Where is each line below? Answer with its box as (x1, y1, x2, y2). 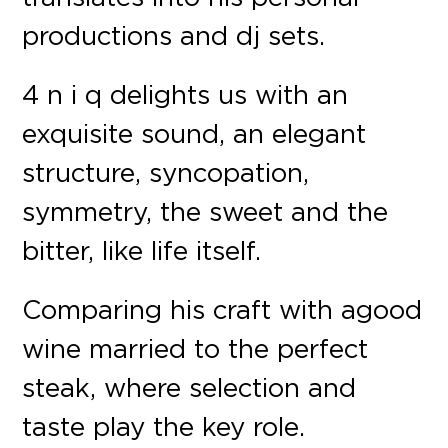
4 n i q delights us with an (22, 77, 349, 110)
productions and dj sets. (22, 18, 326, 51)
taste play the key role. (22, 409, 306, 442)
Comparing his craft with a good (22, 292, 423, 325)
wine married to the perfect (22, 331, 369, 364)
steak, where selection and (22, 370, 357, 403)
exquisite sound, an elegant (22, 116, 367, 149)
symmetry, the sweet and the (22, 194, 389, 227)
